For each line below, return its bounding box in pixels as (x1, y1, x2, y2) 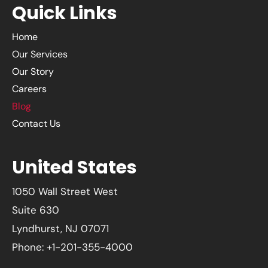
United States (12, 155, 137, 181)
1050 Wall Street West (12, 185, 118, 199)
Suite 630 (12, 203, 59, 217)
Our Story (12, 65, 54, 78)
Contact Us (12, 117, 60, 130)
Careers (12, 83, 47, 96)
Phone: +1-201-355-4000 (12, 240, 133, 254)
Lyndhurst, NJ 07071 (12, 222, 109, 236)
